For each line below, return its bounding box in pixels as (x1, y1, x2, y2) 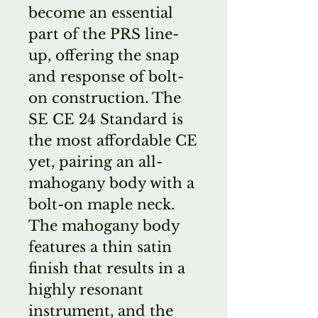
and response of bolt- (28, 67, 184, 85)
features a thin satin (28, 238, 172, 256)
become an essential (28, 4, 173, 21)
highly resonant (28, 280, 143, 298)
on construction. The (28, 89, 181, 106)
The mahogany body (28, 216, 180, 234)
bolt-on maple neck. (28, 195, 175, 213)
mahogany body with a (28, 174, 194, 192)
